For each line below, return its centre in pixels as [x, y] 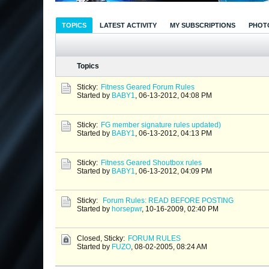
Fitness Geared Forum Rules [148, 87]
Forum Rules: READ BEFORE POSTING [168, 201]
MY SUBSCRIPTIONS [203, 26]
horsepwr [127, 209]
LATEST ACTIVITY [128, 26]
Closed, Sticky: [101, 239]
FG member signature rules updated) [161, 125]
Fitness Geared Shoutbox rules [151, 163]
